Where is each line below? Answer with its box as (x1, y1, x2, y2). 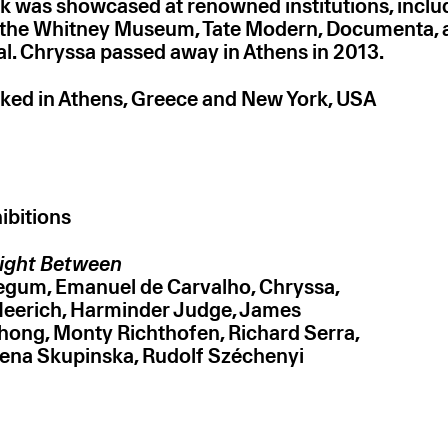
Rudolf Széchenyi (142, 343, 305, 368)
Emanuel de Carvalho (55, 274, 252, 299)
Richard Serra (228, 320, 356, 345)
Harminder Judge (70, 297, 233, 322)
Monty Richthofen (53, 320, 221, 345)
